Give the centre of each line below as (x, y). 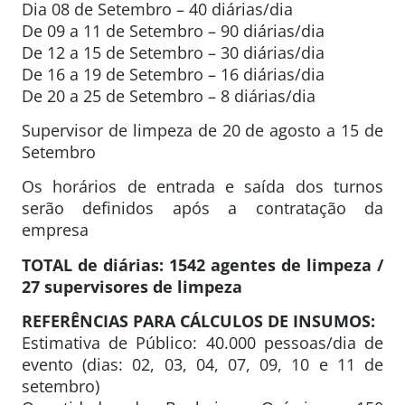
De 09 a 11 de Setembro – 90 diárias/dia (173, 30)
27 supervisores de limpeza (132, 286)
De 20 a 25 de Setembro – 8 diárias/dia (169, 95)
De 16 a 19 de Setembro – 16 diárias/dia (173, 74)
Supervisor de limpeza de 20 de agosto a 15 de (202, 130)
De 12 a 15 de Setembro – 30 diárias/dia (173, 52)
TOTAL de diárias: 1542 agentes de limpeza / (202, 264)
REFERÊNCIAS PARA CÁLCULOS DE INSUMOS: (198, 321)
